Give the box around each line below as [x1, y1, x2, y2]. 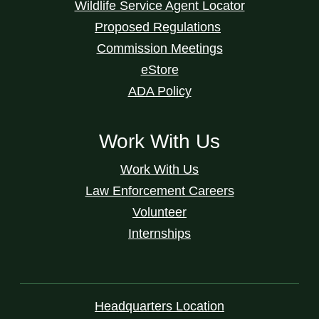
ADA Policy [127, 83, 192, 98]
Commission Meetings [96, 41, 223, 56]
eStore [140, 62, 179, 77]
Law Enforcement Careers [85, 183, 234, 198]
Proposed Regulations [95, 19, 221, 34]
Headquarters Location [95, 298, 224, 313]
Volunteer [132, 204, 187, 219]
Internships [128, 226, 191, 241]
